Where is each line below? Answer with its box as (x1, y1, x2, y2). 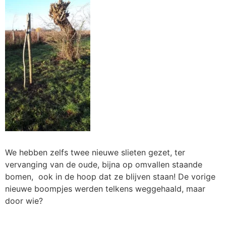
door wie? (5, 195, 43, 206)
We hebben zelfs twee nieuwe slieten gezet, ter (5, 147, 188, 157)
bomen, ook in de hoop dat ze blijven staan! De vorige (5, 171, 215, 182)
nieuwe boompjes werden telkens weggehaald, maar (5, 183, 205, 194)
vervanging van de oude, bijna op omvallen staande (5, 159, 202, 169)
